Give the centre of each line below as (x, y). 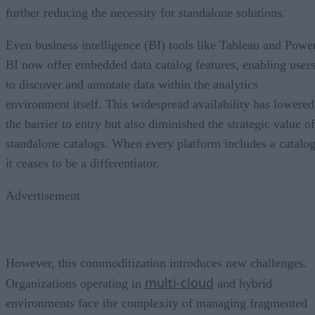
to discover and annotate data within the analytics (132, 84)
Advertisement (43, 195)
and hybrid (243, 283)
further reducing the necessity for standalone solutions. (146, 12)
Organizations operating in (75, 283)
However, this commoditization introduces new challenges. (156, 263)
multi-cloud (179, 282)
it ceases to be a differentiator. (83, 163)
